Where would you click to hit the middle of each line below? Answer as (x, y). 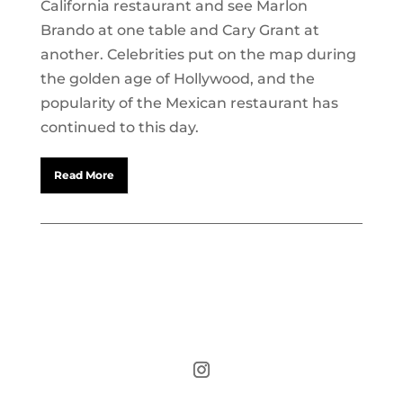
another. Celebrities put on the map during (198, 54)
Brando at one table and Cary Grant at (179, 30)
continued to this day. (119, 127)
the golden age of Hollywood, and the (177, 79)
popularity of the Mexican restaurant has (189, 103)
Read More (84, 175)
